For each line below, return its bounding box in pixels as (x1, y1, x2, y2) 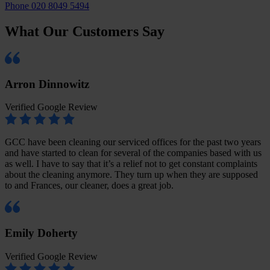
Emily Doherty (5, 226, 78, 239)
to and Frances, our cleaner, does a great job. (5, 180, 174, 191)
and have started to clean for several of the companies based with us (5, 148, 262, 159)
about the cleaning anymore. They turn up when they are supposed (5, 169, 258, 180)
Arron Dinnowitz (5, 77, 89, 90)
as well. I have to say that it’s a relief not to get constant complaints (5, 159, 257, 169)
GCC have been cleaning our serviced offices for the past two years (5, 137, 261, 148)
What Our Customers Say (5, 23, 165, 39)
